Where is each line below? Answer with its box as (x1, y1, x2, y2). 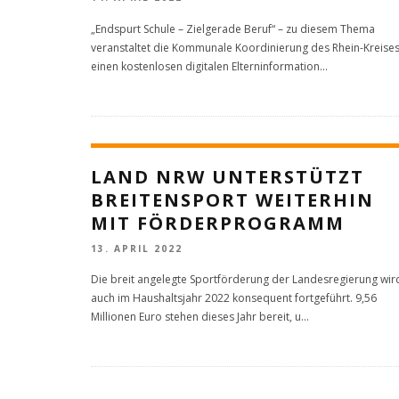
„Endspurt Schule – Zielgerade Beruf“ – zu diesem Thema (91, 20, 375, 37)
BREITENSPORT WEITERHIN (91, 187, 374, 212)
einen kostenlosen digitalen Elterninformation (91, 58, 320, 74)
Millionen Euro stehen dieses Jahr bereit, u (91, 308, 301, 324)
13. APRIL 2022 (91, 241, 183, 255)
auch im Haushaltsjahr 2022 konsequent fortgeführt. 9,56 (91, 289, 377, 305)
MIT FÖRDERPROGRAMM (91, 210, 345, 235)
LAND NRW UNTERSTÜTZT (91, 164, 364, 189)
